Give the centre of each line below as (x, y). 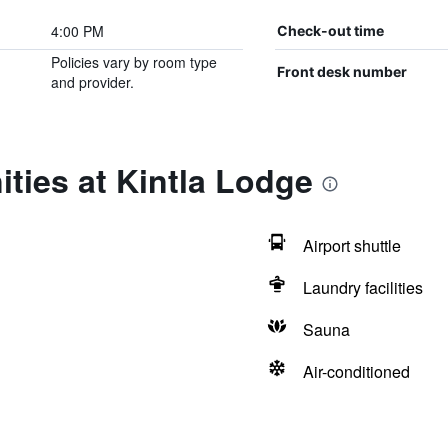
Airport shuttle (351, 245)
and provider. (92, 82)
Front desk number (341, 71)
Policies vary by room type (133, 62)
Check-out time (330, 30)
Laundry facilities (362, 287)
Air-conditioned (356, 371)
